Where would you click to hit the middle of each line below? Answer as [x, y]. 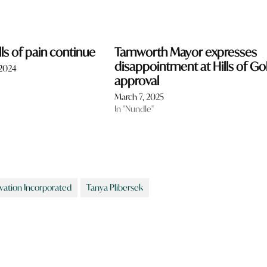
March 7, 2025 [139, 97]
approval [136, 80]
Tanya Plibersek [115, 187]
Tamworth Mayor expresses [185, 52]
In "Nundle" [134, 108]
